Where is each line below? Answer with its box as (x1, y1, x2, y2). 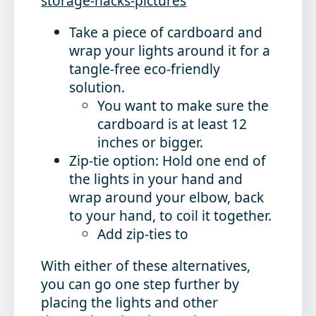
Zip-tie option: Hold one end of (69, 150, 267, 170)
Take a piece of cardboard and (69, 22, 263, 42)
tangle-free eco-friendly (69, 59, 221, 78)
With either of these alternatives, (41, 256, 251, 276)
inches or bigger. (97, 132, 204, 152)
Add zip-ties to (97, 224, 189, 243)
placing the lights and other (41, 293, 219, 312)
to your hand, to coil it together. (69, 205, 272, 225)
